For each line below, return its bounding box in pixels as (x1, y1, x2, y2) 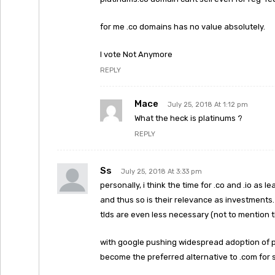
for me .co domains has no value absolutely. (100, 22, 265, 31)
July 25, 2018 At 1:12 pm (168, 101, 248, 109)
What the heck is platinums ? (134, 114, 242, 123)
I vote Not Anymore (100, 50, 172, 59)
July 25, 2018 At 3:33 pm (121, 168, 202, 176)
